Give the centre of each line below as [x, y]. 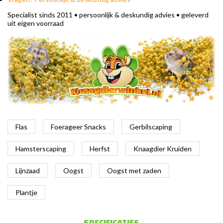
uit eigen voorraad [36, 23]
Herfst [100, 148]
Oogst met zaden [134, 170]
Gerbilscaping [151, 126]
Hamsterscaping [41, 148]
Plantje [26, 192]
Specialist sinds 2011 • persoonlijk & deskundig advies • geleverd [108, 15]
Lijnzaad [28, 170]
